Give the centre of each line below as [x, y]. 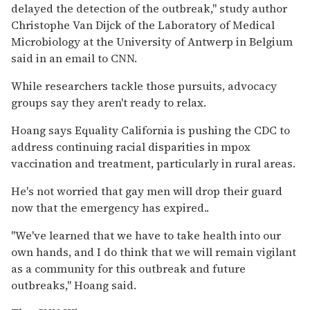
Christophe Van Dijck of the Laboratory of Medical [143, 25]
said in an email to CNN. [74, 58]
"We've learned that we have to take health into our [146, 235]
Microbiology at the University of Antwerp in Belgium [152, 41]
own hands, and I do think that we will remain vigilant [154, 252]
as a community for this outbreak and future [128, 268]
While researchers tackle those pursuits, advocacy [144, 85]
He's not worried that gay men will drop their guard [147, 191]
